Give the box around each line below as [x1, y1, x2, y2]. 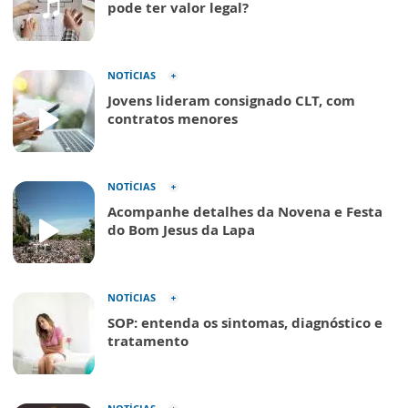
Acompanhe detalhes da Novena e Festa [107, 202, 382, 220]
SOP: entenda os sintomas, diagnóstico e [107, 313, 382, 331]
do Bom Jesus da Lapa [107, 220, 255, 239]
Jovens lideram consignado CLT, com [107, 91, 355, 109]
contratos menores [107, 109, 238, 127]
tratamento [107, 331, 189, 350]
